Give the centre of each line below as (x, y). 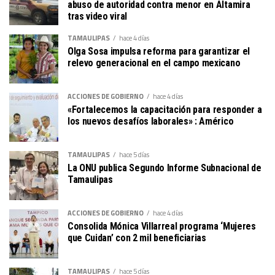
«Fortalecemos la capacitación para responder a (165, 109)
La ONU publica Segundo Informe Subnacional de (165, 168)
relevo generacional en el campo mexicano (154, 63)
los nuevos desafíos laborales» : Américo (151, 121)
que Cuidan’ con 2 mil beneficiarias (137, 238)
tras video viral (97, 16)
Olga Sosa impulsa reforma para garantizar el (159, 51)
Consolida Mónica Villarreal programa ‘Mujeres (162, 226)
